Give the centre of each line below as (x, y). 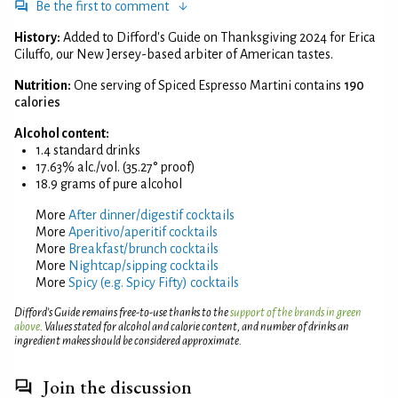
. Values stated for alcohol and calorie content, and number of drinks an (195, 326)
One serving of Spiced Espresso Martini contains (209, 85)
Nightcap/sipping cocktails (143, 265)
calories (37, 102)
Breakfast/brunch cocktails (143, 248)
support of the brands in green (296, 312)
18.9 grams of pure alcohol (109, 183)
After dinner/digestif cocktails (151, 215)
